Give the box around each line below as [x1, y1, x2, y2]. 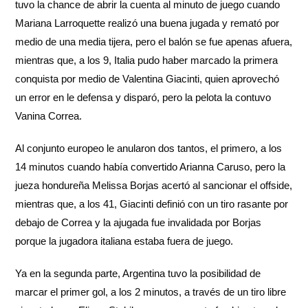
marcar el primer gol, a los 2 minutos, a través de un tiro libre [15, 286, 287, 298]
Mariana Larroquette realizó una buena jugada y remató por [15, 17, 280, 30]
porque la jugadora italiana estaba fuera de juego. [15, 235, 234, 247]
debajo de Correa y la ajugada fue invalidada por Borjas [15, 217, 262, 229]
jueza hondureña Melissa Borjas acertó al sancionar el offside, [15, 179, 293, 192]
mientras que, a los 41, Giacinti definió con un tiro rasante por [15, 198, 289, 210]
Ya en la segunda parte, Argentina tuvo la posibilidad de [15, 267, 261, 280]
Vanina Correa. [15, 110, 82, 122]
